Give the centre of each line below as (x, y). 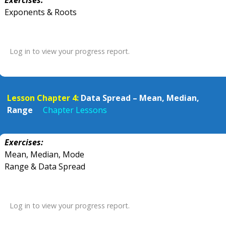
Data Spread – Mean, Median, (140, 98)
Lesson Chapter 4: (43, 98)
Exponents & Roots (41, 12)
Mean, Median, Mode (44, 154)
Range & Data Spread (45, 166)
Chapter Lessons (75, 110)
